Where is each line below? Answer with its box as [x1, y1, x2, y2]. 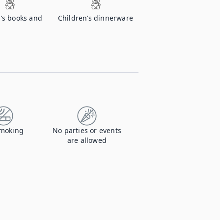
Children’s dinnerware [57, 13, 134, 23]
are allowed [67, 136, 107, 145]
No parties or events [53, 126, 121, 135]
